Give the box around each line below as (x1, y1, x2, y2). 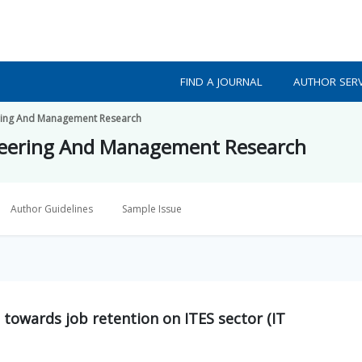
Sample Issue (122, 202, 182, 216)
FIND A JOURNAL (180, 74, 263, 89)
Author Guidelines (11, 202, 93, 216)
